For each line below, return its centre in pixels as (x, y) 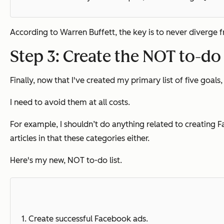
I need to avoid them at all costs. (71, 102)
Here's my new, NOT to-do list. (67, 160)
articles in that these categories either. (81, 138)
